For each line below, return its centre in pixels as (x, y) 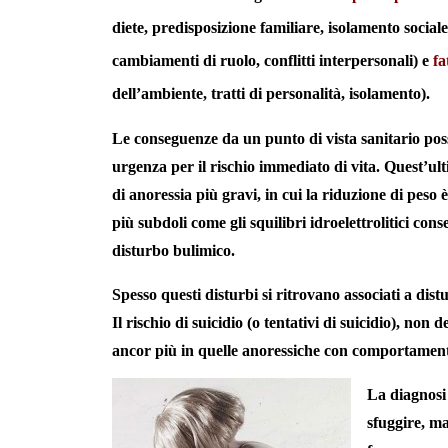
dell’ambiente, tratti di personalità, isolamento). (271, 94)
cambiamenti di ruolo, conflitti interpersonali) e (272, 61)
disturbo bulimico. (173, 251)
